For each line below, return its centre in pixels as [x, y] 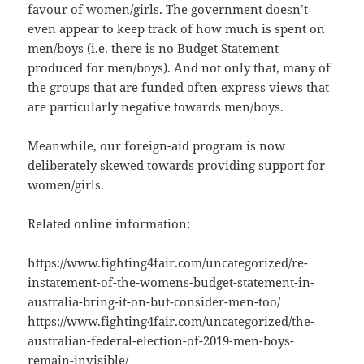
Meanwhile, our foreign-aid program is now [157, 146]
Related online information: [109, 224]
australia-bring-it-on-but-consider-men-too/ [154, 302]
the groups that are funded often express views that [179, 87]
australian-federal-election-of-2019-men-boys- [161, 341]
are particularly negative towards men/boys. [156, 107]
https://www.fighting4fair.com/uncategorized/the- [171, 321]
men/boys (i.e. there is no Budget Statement [154, 48]
